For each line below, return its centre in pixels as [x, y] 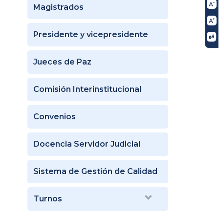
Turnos [48, 198]
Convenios [55, 116]
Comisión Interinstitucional [87, 89]
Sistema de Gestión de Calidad [95, 171]
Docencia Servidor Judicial [87, 144]
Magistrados [58, 7]
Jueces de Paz [62, 62]
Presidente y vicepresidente [91, 34]
